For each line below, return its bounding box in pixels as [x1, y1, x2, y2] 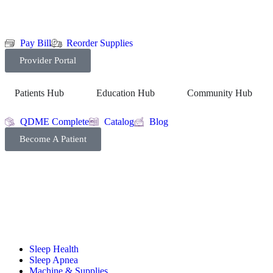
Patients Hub [15, 88, 64, 98]
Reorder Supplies [66, 38, 133, 48]
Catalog [104, 116, 134, 127]
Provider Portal [19, 55, 76, 65]
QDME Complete [20, 116, 89, 127]
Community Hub [187, 88, 252, 98]
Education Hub [96, 88, 155, 98]
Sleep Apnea [29, 255, 78, 265]
